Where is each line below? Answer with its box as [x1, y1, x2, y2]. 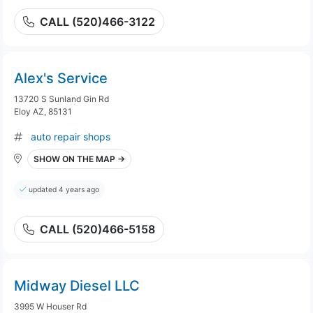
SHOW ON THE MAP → [34, 154, 125, 164]
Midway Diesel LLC [14, 277, 140, 294]
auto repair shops [31, 131, 110, 143]
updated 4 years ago [29, 185, 99, 194]
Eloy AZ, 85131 [14, 106, 72, 117]
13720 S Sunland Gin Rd [14, 94, 109, 104]
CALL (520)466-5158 [40, 222, 155, 236]
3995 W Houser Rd [14, 301, 87, 312]
